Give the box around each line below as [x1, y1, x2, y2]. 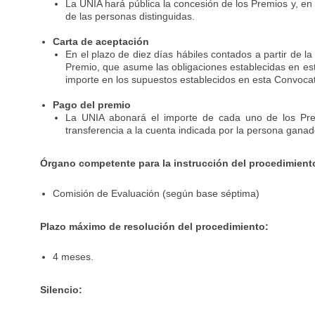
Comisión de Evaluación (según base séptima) [53, 188, 260, 199]
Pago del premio [53, 99, 131, 110]
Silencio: [40, 284, 86, 295]
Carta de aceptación [53, 36, 150, 47]
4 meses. [53, 251, 97, 262]
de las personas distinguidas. [65, 11, 198, 22]
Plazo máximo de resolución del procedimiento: [40, 221, 269, 232]
